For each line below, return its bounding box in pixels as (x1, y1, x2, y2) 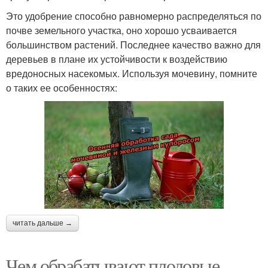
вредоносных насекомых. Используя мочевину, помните (6, 66, 257, 81)
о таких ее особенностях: (6, 81, 117, 95)
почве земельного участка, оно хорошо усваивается (6, 23, 237, 38)
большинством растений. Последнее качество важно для (6, 38, 261, 52)
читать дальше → (13, 219, 72, 228)
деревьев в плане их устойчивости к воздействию (6, 52, 227, 66)
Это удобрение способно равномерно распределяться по (6, 9, 261, 23)
